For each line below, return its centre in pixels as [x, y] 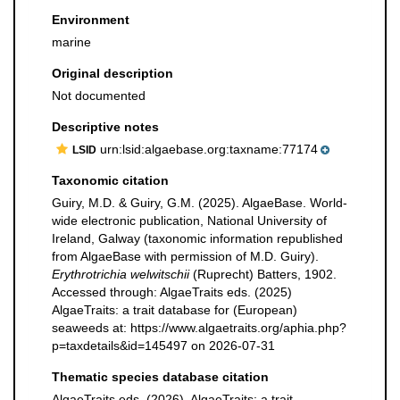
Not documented [99, 96]
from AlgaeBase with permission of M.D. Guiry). [185, 256]
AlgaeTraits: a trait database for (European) [175, 310]
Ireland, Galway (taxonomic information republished [197, 238]
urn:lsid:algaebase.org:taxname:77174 [207, 149]
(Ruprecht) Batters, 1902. [263, 274]
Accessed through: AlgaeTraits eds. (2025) [172, 292]
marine [71, 42]
